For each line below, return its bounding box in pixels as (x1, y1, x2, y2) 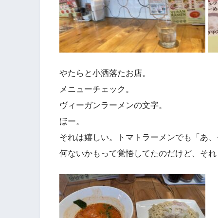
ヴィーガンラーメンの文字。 (59, 101, 167, 110)
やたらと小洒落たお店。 (59, 69, 150, 78)
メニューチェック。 (59, 85, 134, 94)
